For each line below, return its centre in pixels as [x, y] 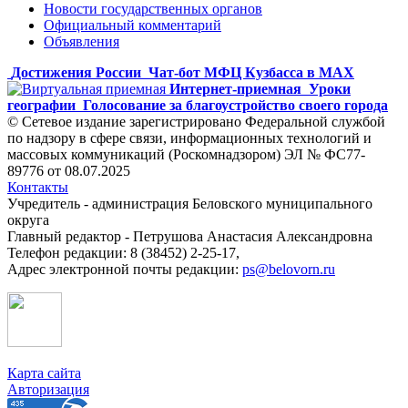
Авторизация [48, 389]
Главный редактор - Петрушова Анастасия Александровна [190, 236]
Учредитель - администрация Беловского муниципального [190, 203]
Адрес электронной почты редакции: [125, 269]
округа [28, 219]
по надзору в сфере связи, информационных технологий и [189, 138]
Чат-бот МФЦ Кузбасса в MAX [251, 72]
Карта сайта [44, 372]
